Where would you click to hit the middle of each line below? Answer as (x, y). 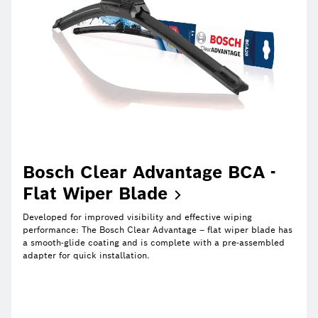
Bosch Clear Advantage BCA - (149, 172)
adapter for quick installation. (86, 255)
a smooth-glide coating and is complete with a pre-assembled (154, 242)
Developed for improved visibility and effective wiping (137, 216)
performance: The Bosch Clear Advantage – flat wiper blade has (158, 229)
